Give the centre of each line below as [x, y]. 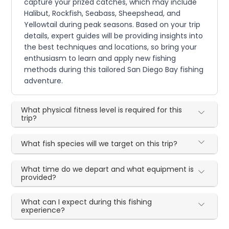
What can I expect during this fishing [87, 202]
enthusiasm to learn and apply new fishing [100, 58]
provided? [39, 177]
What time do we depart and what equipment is [108, 169]
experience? [43, 210]
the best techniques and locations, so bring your [111, 47]
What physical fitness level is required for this [102, 110]
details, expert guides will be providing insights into [114, 36]
